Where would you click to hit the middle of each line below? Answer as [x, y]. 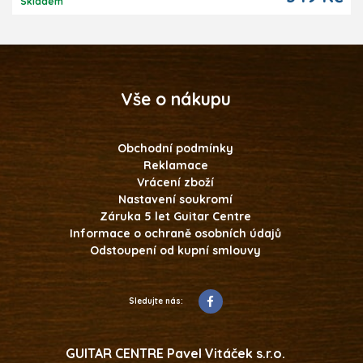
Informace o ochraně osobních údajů [175, 233]
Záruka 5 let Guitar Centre [175, 216]
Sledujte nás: [156, 301]
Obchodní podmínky [175, 148]
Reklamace [175, 165]
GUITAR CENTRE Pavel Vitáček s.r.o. [175, 353]
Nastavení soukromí [175, 199]
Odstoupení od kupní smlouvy [175, 250]
